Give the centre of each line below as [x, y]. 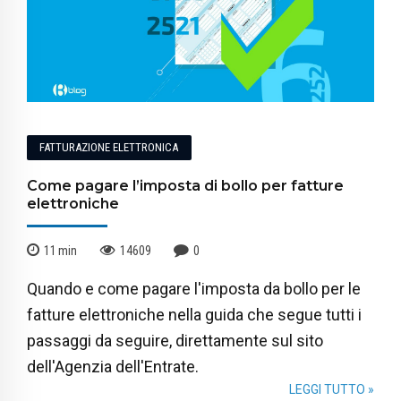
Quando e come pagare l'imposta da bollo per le [194, 288]
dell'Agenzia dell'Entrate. [113, 366]
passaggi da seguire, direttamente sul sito [175, 340]
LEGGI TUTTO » [332, 389]
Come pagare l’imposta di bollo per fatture [185, 186]
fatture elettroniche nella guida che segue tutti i [194, 314]
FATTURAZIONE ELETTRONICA [109, 148]
